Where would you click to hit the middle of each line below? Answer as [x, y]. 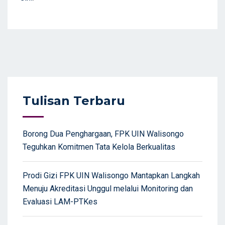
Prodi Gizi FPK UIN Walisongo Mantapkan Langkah [111, 176]
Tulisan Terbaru [74, 101]
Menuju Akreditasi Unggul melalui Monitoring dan [108, 189]
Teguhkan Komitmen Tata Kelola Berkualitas [99, 147]
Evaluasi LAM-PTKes [60, 202]
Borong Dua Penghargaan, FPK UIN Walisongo [103, 134]
